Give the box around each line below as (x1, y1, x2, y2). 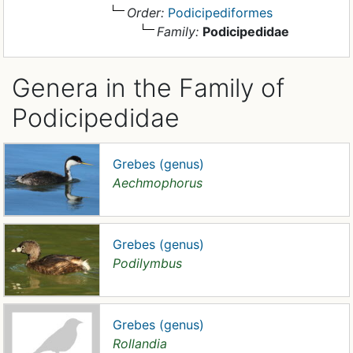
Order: (127, 5, 164, 20)
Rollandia (113, 336, 167, 351)
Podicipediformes (168, 5, 273, 20)
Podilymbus (113, 255, 182, 271)
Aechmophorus (113, 175, 203, 191)
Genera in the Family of (12, 72, 284, 103)
